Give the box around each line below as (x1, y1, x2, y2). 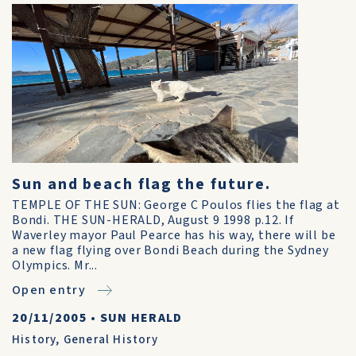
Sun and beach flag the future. (12, 173, 271, 195)
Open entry (12, 281, 86, 299)
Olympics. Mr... (12, 257, 99, 274)
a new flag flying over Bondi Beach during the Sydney (12, 242, 329, 259)
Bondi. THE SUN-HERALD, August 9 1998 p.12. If (12, 211, 294, 229)
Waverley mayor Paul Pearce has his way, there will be (12, 226, 336, 244)
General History (63, 331, 158, 348)
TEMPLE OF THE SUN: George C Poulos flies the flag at (12, 196, 340, 214)
